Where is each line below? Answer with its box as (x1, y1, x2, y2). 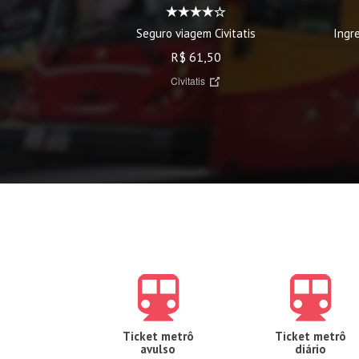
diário (294, 341, 326, 357)
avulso (140, 341, 175, 357)
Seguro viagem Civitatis (136, 25, 256, 41)
